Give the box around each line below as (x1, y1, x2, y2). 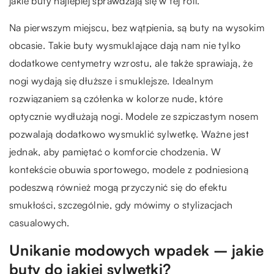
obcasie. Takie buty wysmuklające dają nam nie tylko (9, 39, 241, 51)
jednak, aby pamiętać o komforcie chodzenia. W (9, 146, 221, 158)
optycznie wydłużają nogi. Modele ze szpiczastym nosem (9, 110, 259, 122)
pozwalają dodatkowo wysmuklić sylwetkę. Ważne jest (9, 128, 249, 140)
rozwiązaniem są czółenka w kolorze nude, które (9, 92, 223, 105)
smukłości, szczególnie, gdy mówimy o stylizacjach (9, 199, 233, 211)
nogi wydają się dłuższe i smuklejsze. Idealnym (9, 75, 213, 87)
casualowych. (9, 217, 70, 229)
